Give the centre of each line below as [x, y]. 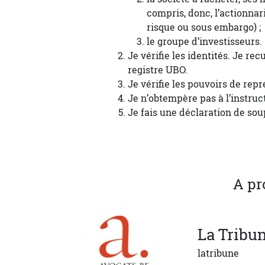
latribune [218, 253]
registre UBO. [159, 70]
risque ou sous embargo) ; [204, 27]
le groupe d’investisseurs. [204, 41]
